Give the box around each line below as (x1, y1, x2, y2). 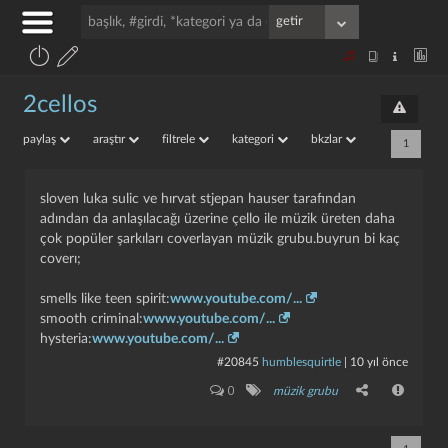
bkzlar (311, 133, 345, 145)
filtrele (162, 133, 198, 145)
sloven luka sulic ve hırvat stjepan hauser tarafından (40, 192, 356, 206)
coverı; (40, 252, 81, 266)
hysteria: (40, 332, 92, 346)
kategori (232, 133, 277, 145)
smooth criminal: (40, 312, 143, 326)
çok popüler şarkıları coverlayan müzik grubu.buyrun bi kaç (40, 232, 400, 246)
